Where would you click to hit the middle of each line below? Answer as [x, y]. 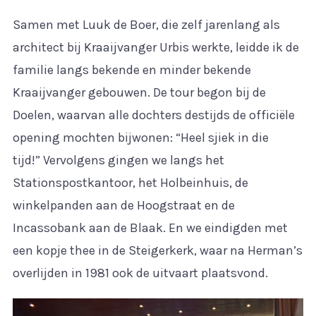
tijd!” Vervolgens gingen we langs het [118, 160]
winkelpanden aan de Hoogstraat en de [123, 206]
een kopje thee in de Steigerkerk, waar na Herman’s [157, 251]
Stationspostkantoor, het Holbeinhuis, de [130, 183]
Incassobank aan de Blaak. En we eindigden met [150, 228]
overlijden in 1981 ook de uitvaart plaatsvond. [140, 273]
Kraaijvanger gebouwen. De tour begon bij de [139, 93]
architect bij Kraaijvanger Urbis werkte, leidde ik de [156, 48]
